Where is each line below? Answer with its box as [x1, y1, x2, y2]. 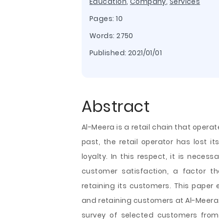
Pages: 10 [89, 14, 123, 23]
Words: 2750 [89, 31, 133, 41]
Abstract [82, 95, 150, 117]
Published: [89, 48, 128, 58]
